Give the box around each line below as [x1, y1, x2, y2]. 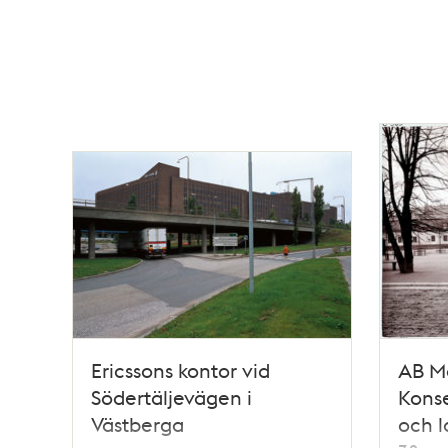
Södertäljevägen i [91, 384, 252, 411]
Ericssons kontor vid [91, 357, 270, 384]
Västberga [91, 411, 184, 438]
